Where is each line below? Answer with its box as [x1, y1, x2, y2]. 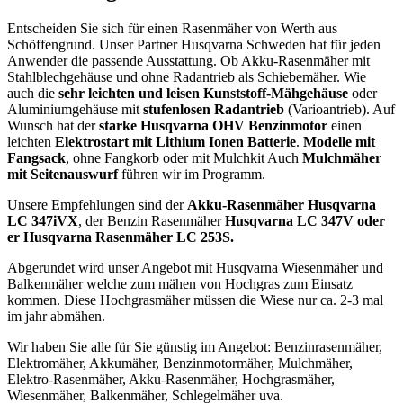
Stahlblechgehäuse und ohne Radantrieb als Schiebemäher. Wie [7, 69, 366, 85]
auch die [7, 85, 58, 102]
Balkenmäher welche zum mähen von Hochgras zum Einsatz [7, 276, 353, 292]
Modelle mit [303, 134, 375, 150]
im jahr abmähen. [7, 309, 105, 325]
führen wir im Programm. [118, 166, 265, 183]
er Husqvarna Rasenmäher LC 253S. [7, 229, 234, 246]
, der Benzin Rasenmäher [78, 213, 225, 229]
